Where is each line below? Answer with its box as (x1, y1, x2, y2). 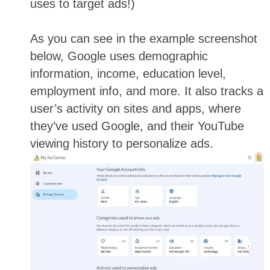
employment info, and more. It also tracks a (30, 84, 263, 98)
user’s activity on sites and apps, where (30, 102, 241, 116)
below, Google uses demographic (30, 49, 208, 63)
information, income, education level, (30, 67, 226, 81)
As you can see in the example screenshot (30, 32, 257, 46)
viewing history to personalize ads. (30, 137, 213, 151)
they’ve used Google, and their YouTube (30, 119, 244, 133)
